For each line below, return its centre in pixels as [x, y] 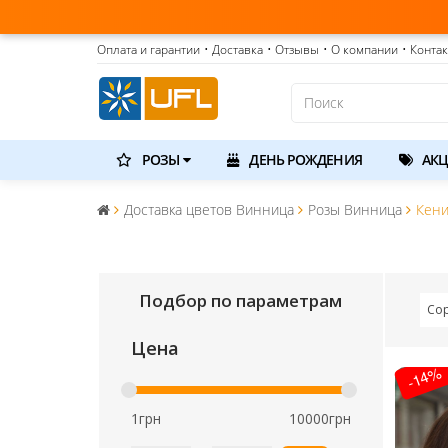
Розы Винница [355, 209]
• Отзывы [293, 49]
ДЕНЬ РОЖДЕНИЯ [304, 159]
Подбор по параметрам [241, 300]
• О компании [360, 49]
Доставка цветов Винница [209, 209]
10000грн [319, 418]
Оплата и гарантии [148, 49]
